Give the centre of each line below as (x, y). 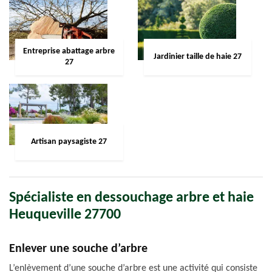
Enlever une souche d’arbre (78, 249)
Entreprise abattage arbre (69, 51)
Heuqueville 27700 (65, 215)
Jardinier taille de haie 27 (198, 57)
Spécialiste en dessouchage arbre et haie (131, 198)
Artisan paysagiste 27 (69, 142)
